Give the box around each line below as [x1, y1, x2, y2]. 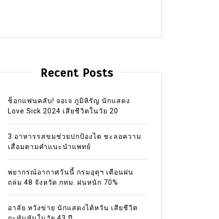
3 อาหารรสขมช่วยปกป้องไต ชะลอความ [7, 132, 141, 140]
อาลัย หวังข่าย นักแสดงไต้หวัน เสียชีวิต [7, 203, 138, 212]
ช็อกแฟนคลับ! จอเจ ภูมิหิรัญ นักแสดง [7, 96, 130, 105]
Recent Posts [41, 65, 114, 80]
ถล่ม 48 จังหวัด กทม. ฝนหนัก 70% [7, 178, 118, 186]
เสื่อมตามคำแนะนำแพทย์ [7, 142, 91, 151]
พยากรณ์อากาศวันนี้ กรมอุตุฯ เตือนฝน [7, 168, 133, 176]
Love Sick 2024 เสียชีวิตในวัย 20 [7, 107, 118, 115]
